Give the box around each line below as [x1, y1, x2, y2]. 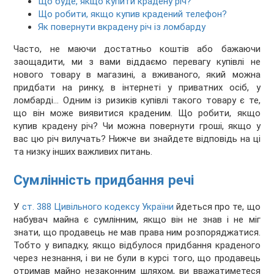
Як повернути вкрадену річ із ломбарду [38, 21, 206, 33]
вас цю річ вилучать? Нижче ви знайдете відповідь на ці [13, 133, 261, 145]
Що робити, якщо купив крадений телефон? [38, 9, 228, 20]
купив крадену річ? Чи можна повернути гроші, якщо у [13, 120, 261, 132]
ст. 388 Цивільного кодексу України [21, 201, 174, 213]
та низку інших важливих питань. [13, 146, 153, 158]
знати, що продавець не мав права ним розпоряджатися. [13, 227, 261, 239]
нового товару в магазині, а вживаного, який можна [13, 69, 261, 81]
